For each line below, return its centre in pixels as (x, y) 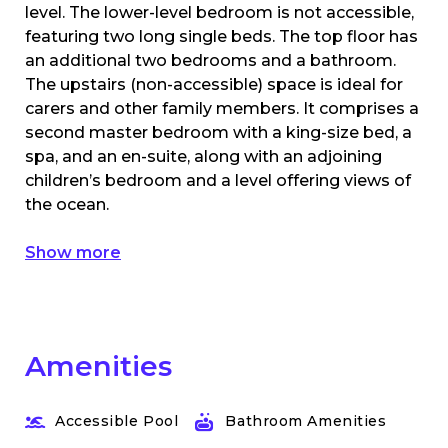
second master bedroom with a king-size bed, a (218, 132)
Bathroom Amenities (306, 420)
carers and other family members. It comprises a (222, 108)
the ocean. (69, 204)
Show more (73, 252)
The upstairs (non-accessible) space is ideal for (214, 84)
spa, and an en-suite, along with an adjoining (203, 156)
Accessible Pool (117, 420)
